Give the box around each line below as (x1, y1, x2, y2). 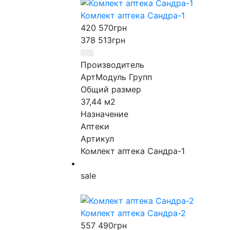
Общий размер (81, 84, 141, 94)
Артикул (81, 133, 114, 144)
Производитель (81, 59, 144, 70)
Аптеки (81, 121, 109, 131)
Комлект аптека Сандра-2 (81, 208, 186, 219)
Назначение (81, 108, 128, 119)
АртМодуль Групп (81, 71, 152, 82)
